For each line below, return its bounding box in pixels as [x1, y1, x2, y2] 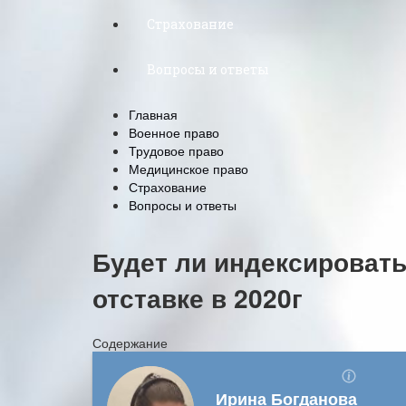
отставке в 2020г [92, 278, 303, 316]
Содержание [92, 333, 168, 352]
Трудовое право [129, 141, 224, 159]
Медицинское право [129, 159, 248, 178]
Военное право [129, 123, 219, 141]
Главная [129, 105, 178, 123]
